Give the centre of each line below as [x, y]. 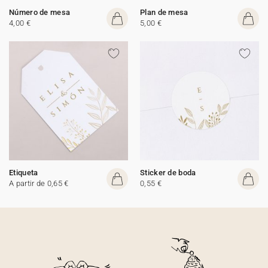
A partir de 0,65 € [39, 183]
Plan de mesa [164, 12]
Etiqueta [24, 173]
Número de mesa [40, 12]
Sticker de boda [168, 173]
